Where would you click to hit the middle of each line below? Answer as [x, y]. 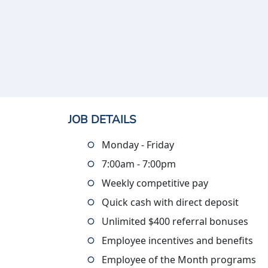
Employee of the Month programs [179, 260]
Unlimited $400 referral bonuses [175, 221]
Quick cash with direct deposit [170, 202]
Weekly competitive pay [155, 183]
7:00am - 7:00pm [139, 164]
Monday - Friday [138, 145]
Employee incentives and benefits [177, 240]
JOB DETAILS [102, 120]
